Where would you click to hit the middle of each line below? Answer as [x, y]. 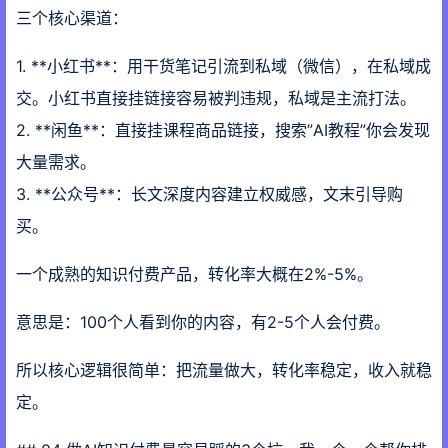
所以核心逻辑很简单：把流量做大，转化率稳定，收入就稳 [224, 370]
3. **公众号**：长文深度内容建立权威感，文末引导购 [209, 194]
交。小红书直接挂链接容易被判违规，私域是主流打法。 [216, 98]
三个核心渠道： [72, 18]
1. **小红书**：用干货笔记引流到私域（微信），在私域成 [223, 66]
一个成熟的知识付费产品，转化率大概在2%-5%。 [194, 274]
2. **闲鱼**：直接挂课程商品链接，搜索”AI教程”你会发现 [223, 130]
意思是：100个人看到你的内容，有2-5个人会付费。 [203, 322]
